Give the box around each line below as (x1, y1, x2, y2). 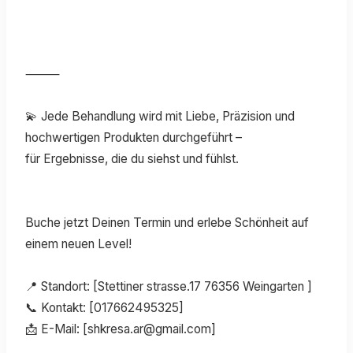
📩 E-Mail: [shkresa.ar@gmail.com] (25, 321, 216, 336)
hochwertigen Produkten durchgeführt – (25, 129, 242, 145)
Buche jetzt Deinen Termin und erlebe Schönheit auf (25, 214, 309, 230)
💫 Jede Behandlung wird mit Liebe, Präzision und (25, 108, 295, 124)
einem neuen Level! (25, 236, 132, 251)
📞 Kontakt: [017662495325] (25, 299, 184, 315)
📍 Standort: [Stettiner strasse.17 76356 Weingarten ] (25, 278, 312, 294)
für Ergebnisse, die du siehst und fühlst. (25, 150, 239, 166)
